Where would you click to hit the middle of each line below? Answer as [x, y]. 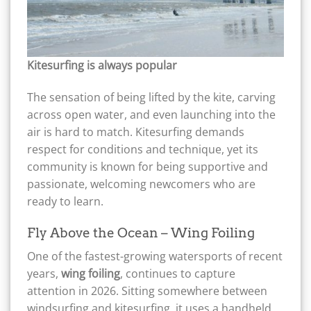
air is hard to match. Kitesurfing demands [136, 132]
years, [44, 274]
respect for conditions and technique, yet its [143, 149]
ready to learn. [65, 201]
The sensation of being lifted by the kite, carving [151, 97]
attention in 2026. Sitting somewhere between [147, 291]
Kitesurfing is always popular [102, 66]
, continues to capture [178, 274]
